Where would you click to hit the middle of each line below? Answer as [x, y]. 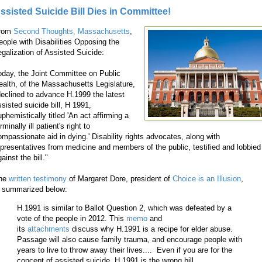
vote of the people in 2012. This [70, 218]
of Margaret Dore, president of [120, 179]
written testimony [38, 179]
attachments [49, 229]
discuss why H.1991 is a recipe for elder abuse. [152, 229]
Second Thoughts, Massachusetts [72, 32]
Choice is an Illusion [207, 179]
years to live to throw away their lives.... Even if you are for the [125, 250]
